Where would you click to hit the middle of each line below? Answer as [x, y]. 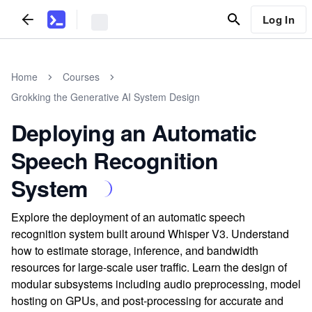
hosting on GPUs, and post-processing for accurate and [147, 301]
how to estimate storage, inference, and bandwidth [135, 250]
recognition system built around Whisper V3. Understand [150, 234]
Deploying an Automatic [134, 132]
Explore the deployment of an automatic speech [128, 217]
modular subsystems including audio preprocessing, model [156, 284]
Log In [278, 19]
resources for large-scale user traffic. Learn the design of [149, 267]
